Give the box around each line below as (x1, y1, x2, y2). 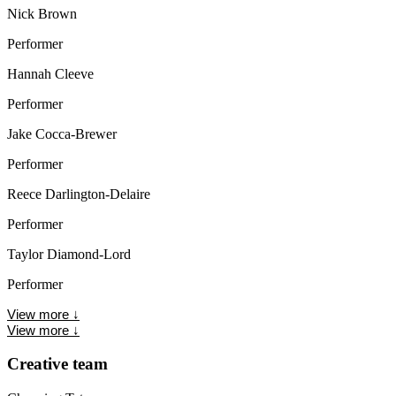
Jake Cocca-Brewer (7, 126, 117, 141)
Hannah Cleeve (7, 65, 94, 81)
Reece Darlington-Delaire (7, 186, 150, 202)
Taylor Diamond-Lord (7, 246, 131, 262)
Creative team (7, 354, 108, 374)
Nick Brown (7, 5, 77, 21)
